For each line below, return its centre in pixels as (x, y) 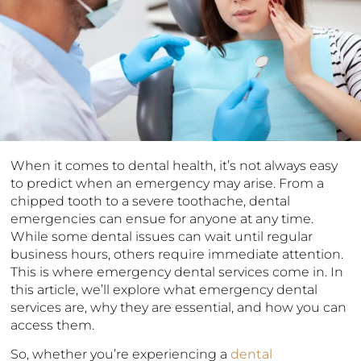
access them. (54, 325)
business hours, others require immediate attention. (177, 254)
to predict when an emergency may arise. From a (168, 183)
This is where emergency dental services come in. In (177, 272)
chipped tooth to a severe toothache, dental (151, 201)
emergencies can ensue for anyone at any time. (162, 218)
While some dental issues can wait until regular (162, 236)
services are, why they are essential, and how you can (179, 307)
